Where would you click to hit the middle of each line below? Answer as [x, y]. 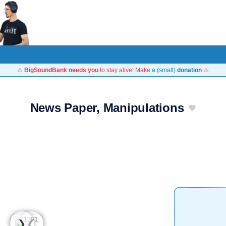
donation [189, 70]
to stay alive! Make [125, 70]
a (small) [164, 70]
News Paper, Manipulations [107, 108]
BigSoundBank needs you [61, 70]
